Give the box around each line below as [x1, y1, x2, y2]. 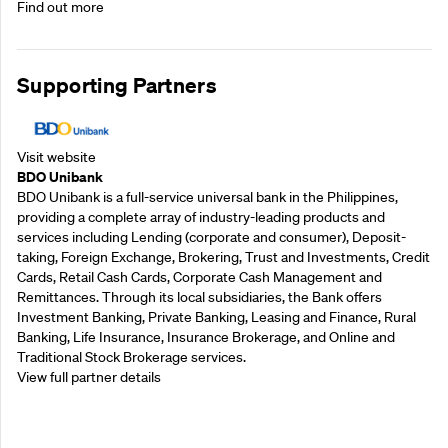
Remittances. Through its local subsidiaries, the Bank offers [17, 287, 382, 306]
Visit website [17, 147, 96, 166]
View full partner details [17, 367, 161, 386]
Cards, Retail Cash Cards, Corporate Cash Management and [17, 267, 382, 286]
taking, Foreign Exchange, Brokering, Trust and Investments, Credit [17, 247, 430, 266]
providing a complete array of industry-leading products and [17, 207, 385, 226]
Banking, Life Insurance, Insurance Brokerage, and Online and [17, 327, 395, 346]
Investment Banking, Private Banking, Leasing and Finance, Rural [17, 307, 416, 326]
